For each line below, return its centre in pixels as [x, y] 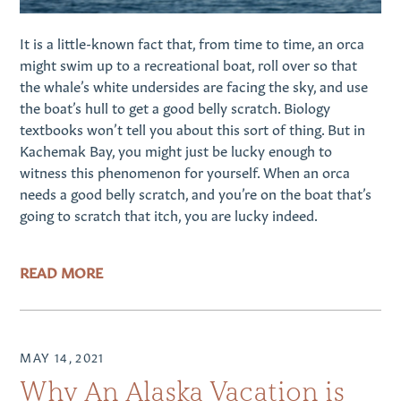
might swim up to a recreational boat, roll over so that [189, 63]
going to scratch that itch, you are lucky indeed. [169, 213]
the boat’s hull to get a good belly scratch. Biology [175, 106]
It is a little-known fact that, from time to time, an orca [192, 42]
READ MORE [62, 271]
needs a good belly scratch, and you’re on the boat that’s [196, 192]
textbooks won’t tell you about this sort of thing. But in [193, 128]
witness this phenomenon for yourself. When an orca [185, 171]
